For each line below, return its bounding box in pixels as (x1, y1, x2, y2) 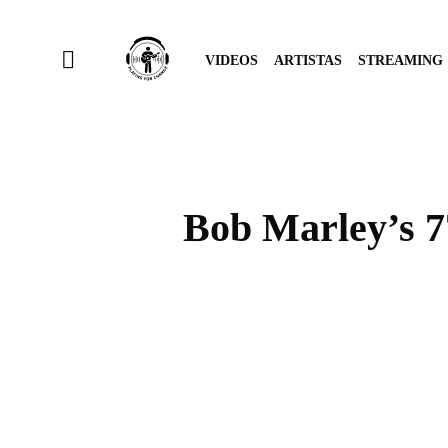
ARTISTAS (274, 53, 342, 68)
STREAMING (358, 53, 443, 68)
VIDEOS (205, 53, 258, 68)
